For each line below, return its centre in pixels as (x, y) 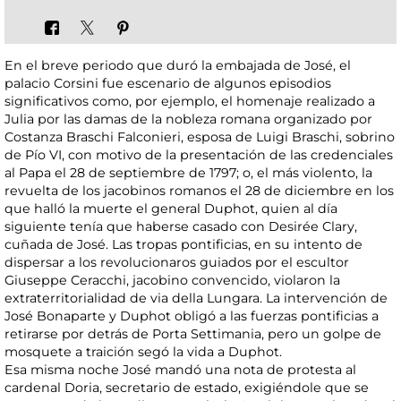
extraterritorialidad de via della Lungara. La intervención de (196, 299)
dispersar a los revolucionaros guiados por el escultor (177, 263)
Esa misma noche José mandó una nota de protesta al (180, 370)
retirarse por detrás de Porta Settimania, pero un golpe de (193, 334)
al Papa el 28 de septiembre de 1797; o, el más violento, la (188, 173)
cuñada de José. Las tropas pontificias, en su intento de (183, 245)
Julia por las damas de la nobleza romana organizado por (188, 119)
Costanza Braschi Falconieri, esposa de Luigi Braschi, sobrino (200, 137)
